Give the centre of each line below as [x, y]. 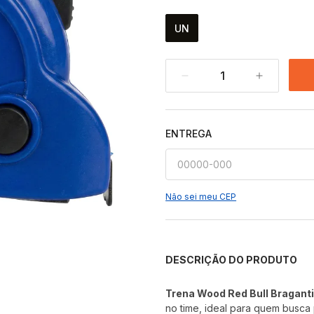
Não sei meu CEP [201, 197]
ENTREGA [189, 134]
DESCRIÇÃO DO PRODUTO [232, 259]
